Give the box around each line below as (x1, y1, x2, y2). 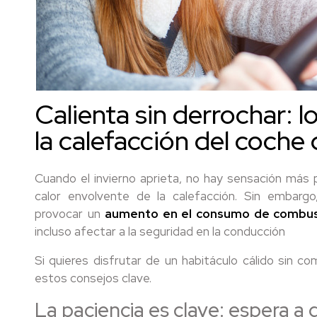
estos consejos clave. (35, 270, 151, 286)
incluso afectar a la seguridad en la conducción (35, 224, 285, 239)
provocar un (35, 206, 105, 221)
